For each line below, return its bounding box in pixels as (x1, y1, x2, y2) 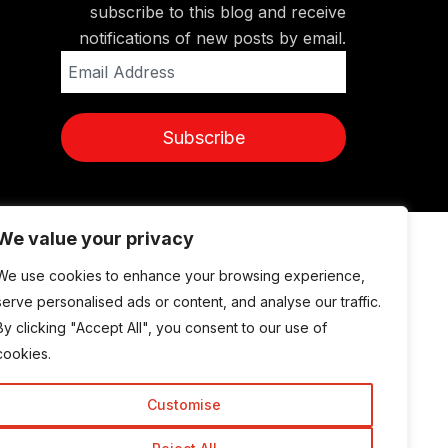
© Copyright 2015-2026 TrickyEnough (42, 249, 346, 269)
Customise (147, 396, 221, 413)
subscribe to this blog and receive (90, 2, 346, 22)
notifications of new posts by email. (79, 28, 346, 48)
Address (60, 66, 98, 78)
